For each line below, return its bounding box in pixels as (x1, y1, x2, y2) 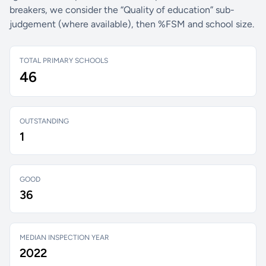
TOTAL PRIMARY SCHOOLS (20, 56, 108, 65)
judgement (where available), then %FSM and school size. (9, 18, 254, 30)
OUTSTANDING (20, 117, 69, 125)
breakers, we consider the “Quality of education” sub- (9, 4, 235, 15)
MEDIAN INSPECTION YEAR (20, 233, 109, 242)
